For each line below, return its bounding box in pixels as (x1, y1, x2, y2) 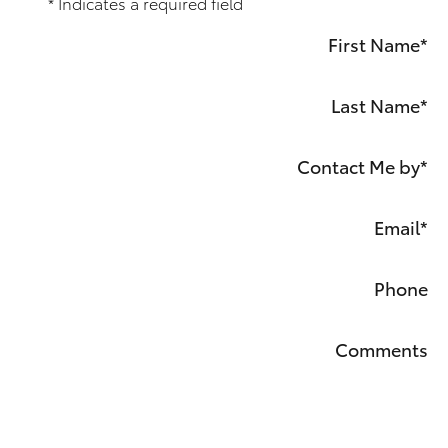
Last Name (331, 92, 420, 118)
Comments (335, 336, 428, 362)
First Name (328, 31, 420, 57)
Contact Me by (297, 153, 420, 179)
